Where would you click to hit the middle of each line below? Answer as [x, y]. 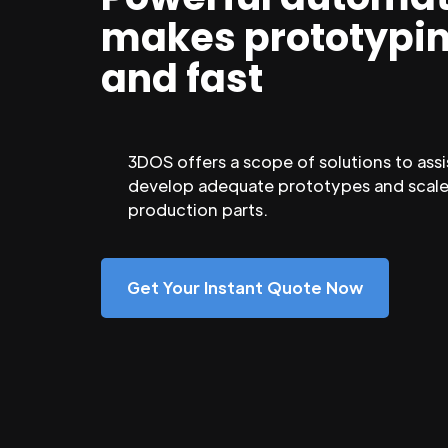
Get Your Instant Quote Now [245, 288]
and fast [182, 79]
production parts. [198, 210]
